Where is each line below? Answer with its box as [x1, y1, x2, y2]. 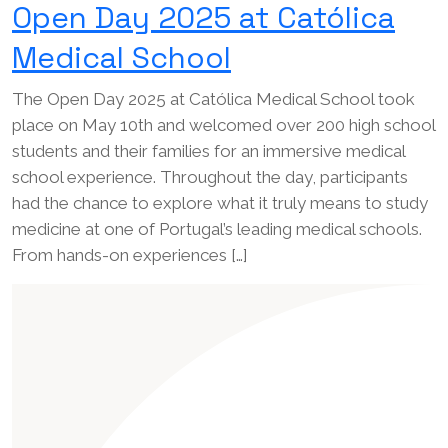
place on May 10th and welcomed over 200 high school [12, 115, 435, 136]
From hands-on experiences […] [12, 245, 248, 266]
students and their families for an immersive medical [12, 141, 405, 162]
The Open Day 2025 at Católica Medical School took [12, 89, 415, 110]
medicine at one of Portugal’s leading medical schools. [12, 219, 422, 240]
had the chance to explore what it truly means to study [12, 193, 428, 214]
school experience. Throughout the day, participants [12, 167, 408, 188]
